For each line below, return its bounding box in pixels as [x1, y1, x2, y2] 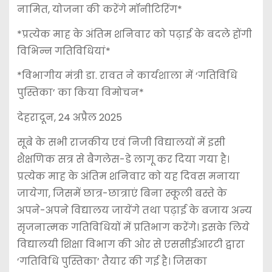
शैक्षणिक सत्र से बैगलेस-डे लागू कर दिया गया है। [16, 152, 229, 166]
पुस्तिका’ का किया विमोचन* [16, 86, 144, 100]
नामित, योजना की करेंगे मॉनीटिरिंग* [16, 2, 182, 16]
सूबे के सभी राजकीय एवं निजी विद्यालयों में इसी [16, 135, 225, 149]
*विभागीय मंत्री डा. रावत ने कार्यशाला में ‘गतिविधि [16, 69, 237, 83]
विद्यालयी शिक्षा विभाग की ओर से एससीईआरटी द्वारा [16, 237, 245, 251]
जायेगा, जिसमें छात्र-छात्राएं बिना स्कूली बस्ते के [16, 186, 227, 200]
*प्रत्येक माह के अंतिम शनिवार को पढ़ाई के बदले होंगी [16, 27, 252, 41]
